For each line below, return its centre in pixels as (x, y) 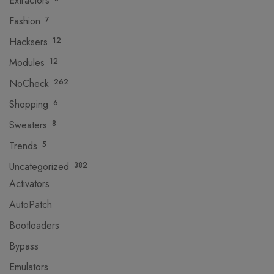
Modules (27, 63)
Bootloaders (34, 225)
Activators (29, 184)
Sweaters (28, 125)
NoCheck (29, 83)
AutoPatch (31, 205)
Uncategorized (39, 167)
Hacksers (28, 42)
